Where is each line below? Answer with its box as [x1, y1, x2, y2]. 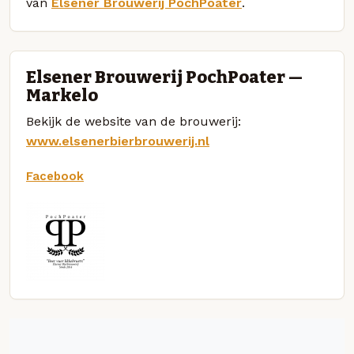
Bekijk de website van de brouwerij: [26, 113, 241, 129]
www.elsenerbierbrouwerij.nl [26, 133, 209, 149]
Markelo [26, 85, 98, 106]
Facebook [26, 168, 84, 183]
